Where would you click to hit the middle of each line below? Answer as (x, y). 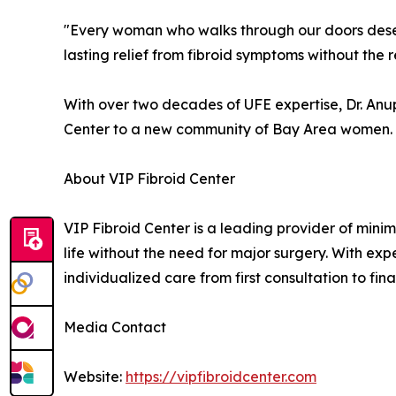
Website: (95, 377)
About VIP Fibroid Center (149, 179)
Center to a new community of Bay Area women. (228, 129)
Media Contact (115, 327)
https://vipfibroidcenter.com (221, 377)
